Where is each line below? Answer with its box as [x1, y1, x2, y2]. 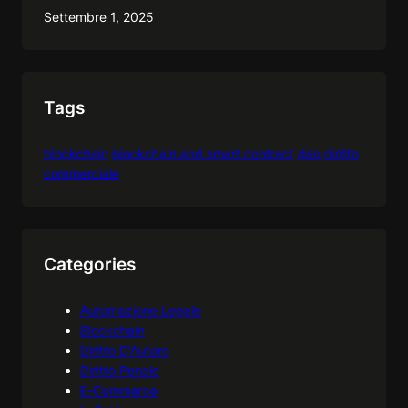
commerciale [44, 165, 119, 181]
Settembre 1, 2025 [44, 8, 154, 25]
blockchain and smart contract [112, 145, 294, 161]
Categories [44, 253, 136, 274]
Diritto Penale [80, 362, 159, 378]
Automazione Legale [80, 301, 201, 318]
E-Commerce [80, 382, 158, 398]
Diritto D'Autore [80, 342, 169, 358]
